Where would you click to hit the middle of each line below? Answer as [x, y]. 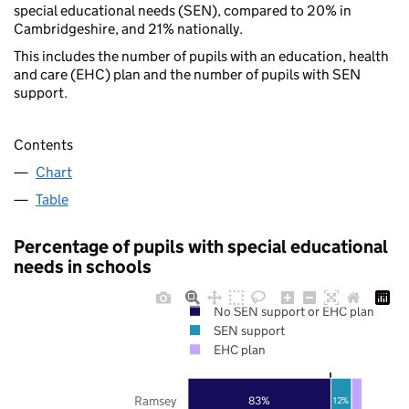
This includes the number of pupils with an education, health [201, 57]
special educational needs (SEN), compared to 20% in [183, 11]
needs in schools [83, 266]
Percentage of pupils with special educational [201, 246]
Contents [43, 144]
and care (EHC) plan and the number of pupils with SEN [187, 75]
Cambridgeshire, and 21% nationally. [128, 29]
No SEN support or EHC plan [294, 311]
